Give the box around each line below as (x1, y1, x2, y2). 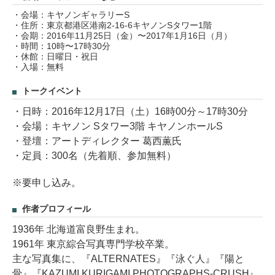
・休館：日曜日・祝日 (12, 51, 98, 61)
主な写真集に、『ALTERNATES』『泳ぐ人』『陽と (12, 253, 244, 264)
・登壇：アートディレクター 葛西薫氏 (12, 135, 182, 146)
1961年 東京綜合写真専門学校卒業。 (12, 238, 174, 249)
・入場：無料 (12, 61, 64, 72)
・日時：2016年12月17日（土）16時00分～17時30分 (12, 106, 248, 117)
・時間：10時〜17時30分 (12, 41, 110, 51)
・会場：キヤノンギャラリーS (12, 9, 130, 20)
